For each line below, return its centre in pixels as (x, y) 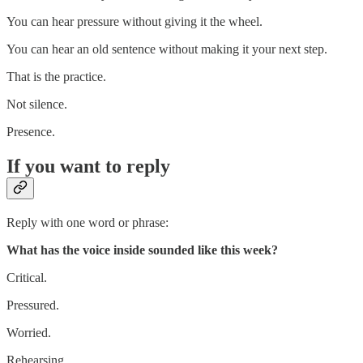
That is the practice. (56, 77)
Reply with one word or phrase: (88, 222)
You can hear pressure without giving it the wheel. (135, 22)
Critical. (27, 277)
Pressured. (33, 305)
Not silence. (37, 105)
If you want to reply (88, 166)
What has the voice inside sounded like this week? (142, 250)
